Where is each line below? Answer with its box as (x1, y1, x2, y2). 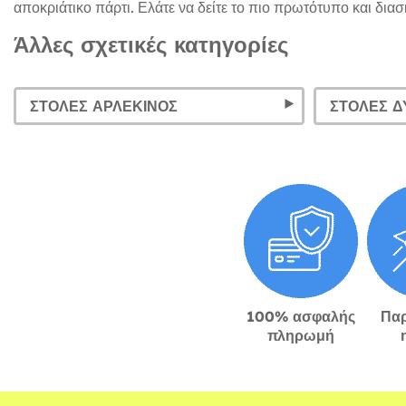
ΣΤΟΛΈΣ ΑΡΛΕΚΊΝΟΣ (30, 97, 178, 116)
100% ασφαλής (246, 307, 355, 326)
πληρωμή (267, 326, 334, 345)
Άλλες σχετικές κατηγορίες (14, 31, 288, 59)
